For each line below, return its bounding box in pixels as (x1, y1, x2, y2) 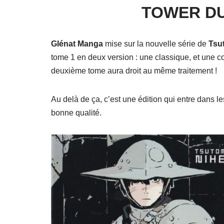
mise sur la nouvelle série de (103, 39, 208, 48)
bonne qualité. (51, 108, 101, 117)
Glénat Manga (51, 39, 103, 48)
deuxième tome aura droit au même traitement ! (51, 66, 217, 75)
